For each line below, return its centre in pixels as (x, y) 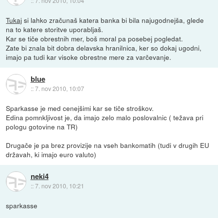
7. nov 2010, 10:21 (59, 186)
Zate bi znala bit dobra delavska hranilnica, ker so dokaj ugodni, (104, 47)
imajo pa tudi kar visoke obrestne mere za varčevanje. (89, 57)
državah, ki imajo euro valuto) (51, 154)
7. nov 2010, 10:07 (59, 89)
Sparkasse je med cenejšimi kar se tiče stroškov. (80, 108)
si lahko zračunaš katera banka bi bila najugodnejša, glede (113, 20)
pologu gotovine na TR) (42, 126)
